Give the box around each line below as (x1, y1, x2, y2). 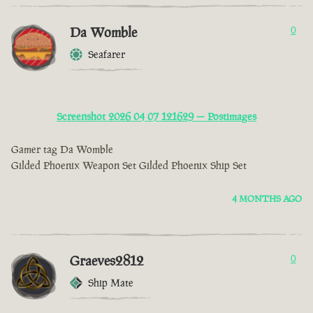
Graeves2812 (70, 252, 144, 270)
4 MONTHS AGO (232, 193, 302, 205)
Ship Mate (88, 276, 133, 290)
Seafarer (88, 48, 125, 61)
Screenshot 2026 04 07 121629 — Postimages (57, 110, 256, 124)
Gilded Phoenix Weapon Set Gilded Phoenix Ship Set (11, 159, 247, 173)
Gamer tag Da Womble (11, 143, 113, 156)
